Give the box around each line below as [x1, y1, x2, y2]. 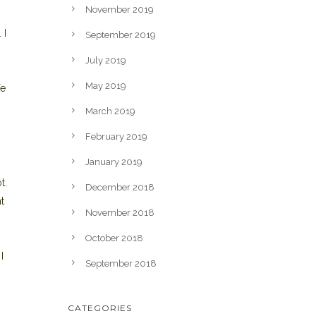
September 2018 [85, 258, 157, 269]
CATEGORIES [68, 303, 132, 313]
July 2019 [85, 55, 126, 66]
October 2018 [85, 233, 143, 243]
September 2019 [85, 30, 156, 40]
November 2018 [85, 207, 154, 218]
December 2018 [85, 182, 154, 193]
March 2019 [85, 106, 135, 116]
